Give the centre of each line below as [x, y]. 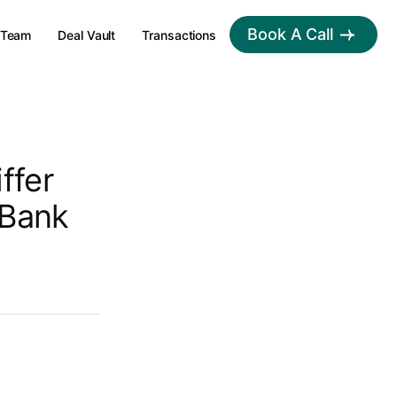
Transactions [179, 35]
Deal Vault [87, 35]
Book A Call [290, 34]
